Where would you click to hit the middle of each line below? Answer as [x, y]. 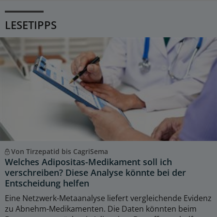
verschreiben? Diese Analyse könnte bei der [95, 172]
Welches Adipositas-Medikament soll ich [88, 162]
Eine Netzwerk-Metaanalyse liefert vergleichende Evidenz [108, 198]
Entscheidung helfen [47, 183]
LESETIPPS [31, 25]
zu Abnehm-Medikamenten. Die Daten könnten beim [101, 209]
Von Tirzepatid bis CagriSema [59, 151]
